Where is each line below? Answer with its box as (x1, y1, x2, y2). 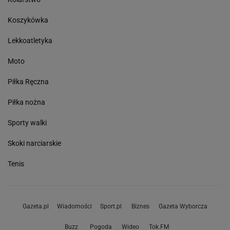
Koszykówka (8, 15, 48, 24)
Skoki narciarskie (8, 139, 61, 147)
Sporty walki (8, 118, 47, 127)
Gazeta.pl (23, 202, 49, 210)
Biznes (131, 202, 149, 210)
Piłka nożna (8, 98, 45, 106)
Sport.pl (100, 202, 122, 210)
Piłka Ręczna (8, 77, 49, 86)
